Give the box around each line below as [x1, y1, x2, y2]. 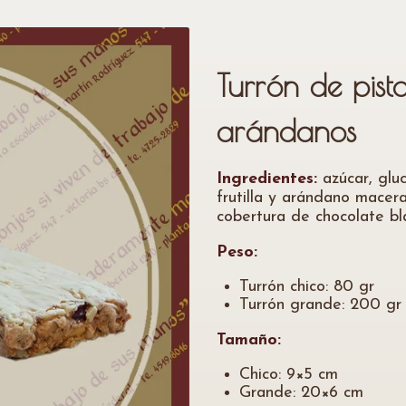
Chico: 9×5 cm [239, 366, 338, 383]
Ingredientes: [217, 170, 317, 188]
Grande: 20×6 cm [239, 384, 363, 401]
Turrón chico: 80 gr [239, 278, 374, 295]
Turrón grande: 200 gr [239, 296, 401, 314]
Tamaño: [217, 332, 281, 349]
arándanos [217, 112, 356, 149]
